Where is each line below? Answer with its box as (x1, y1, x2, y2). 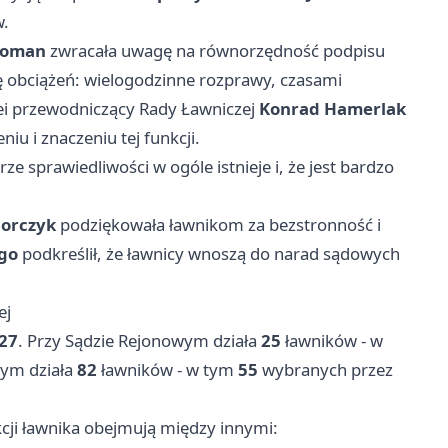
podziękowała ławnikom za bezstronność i (56, 212, 381, 236)
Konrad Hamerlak (259, 96, 406, 120)
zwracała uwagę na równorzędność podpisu (46, 38, 385, 62)
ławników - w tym (97, 357, 238, 381)
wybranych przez (258, 357, 393, 381)
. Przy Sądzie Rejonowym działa (18, 328, 261, 352)
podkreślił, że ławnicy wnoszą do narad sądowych (18, 241, 400, 265)
